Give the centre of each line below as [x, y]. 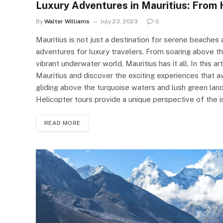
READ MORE [62, 123]
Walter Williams [67, 21]
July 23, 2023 [119, 21]
